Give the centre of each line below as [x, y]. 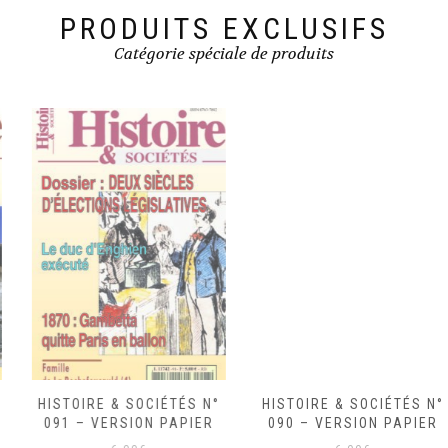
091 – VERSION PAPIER [112, 423]
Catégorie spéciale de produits [224, 54]
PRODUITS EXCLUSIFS [224, 29]
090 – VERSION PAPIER [336, 423]
